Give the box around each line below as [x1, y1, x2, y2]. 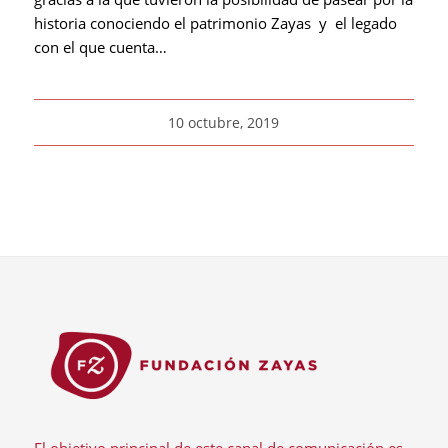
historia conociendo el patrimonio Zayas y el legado [33, 12, 397, 33]
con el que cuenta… [33, 36, 167, 57]
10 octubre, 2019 [168, 113, 280, 132]
